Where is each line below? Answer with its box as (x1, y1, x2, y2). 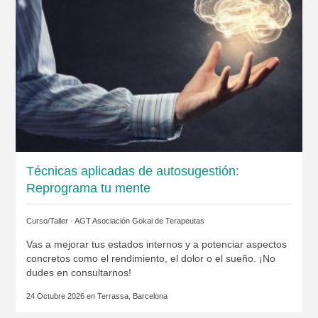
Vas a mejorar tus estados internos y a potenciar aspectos (26, 238, 287, 250)
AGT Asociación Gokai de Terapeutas (74, 216, 204, 225)
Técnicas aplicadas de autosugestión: (26, 163, 239, 178)
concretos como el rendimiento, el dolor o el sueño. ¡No (26, 252, 275, 264)
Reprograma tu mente (26, 180, 150, 195)
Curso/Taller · (26, 216, 75, 225)
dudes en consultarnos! (26, 266, 131, 278)
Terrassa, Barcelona (97, 291, 168, 300)
